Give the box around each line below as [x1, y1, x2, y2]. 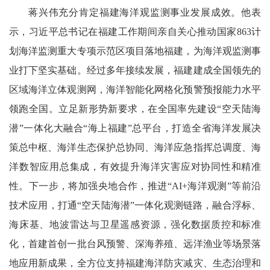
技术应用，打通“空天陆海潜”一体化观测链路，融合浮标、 [9, 199, 261, 210]
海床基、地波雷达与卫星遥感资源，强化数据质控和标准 [9, 219, 261, 230]
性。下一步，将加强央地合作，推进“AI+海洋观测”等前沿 [9, 180, 261, 191]
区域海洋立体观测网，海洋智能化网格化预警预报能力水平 [9, 84, 261, 95]
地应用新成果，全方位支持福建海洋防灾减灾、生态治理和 [9, 257, 261, 268]
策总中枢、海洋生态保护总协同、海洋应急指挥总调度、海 [9, 142, 261, 152]
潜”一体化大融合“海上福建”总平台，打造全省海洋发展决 [9, 122, 261, 133]
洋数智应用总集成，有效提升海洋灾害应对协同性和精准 [9, 161, 261, 172]
